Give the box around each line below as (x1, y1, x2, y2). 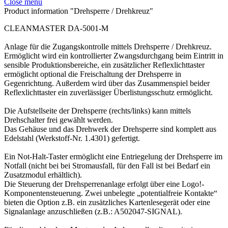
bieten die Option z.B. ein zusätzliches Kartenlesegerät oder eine (4, 197, 210, 207)
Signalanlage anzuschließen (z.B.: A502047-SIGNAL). (4, 207, 182, 216)
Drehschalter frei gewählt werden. (4, 115, 113, 124)
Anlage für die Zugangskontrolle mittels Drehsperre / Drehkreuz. (4, 42, 212, 51)
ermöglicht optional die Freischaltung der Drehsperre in (4, 69, 181, 78)
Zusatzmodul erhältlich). (4, 170, 82, 179)
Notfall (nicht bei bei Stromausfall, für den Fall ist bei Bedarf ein (4, 161, 210, 170)
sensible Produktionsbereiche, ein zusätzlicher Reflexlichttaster (4, 60, 205, 69)
